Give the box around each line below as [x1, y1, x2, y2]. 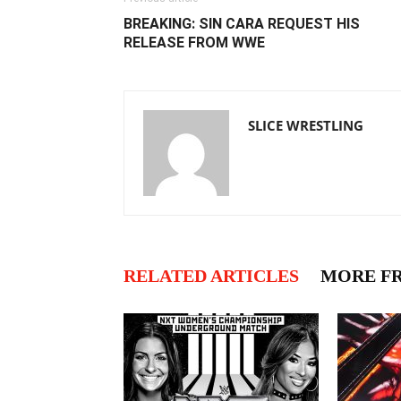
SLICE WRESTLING [248, 116, 363, 134]
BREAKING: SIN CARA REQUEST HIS [124, 15, 360, 32]
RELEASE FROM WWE [124, 34, 265, 51]
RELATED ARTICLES [124, 266, 299, 286]
